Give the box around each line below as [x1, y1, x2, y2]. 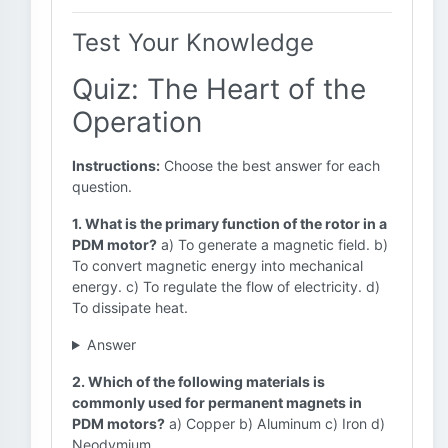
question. [72, 178, 132, 195]
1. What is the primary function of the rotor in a [72, 215, 387, 232]
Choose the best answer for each [160, 157, 380, 174]
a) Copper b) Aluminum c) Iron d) [165, 415, 385, 432]
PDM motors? [72, 415, 165, 432]
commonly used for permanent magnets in [72, 394, 362, 411]
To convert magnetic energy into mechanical [72, 257, 363, 274]
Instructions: [72, 157, 160, 174]
